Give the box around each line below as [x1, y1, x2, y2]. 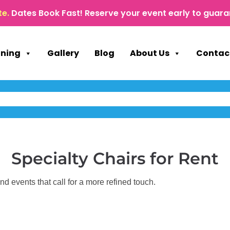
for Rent [145, 148, 219, 169]
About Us [130, 47, 170, 59]
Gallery [47, 47, 80, 59]
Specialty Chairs [11, 148, 145, 169]
